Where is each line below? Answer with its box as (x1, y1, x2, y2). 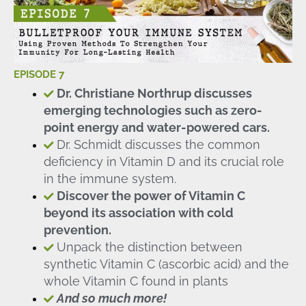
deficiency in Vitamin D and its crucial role (43, 154, 284, 169)
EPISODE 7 (14, 68, 64, 81)
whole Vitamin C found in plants (43, 274, 228, 289)
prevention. (43, 223, 111, 238)
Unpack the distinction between (56, 240, 242, 255)
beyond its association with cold (43, 206, 234, 221)
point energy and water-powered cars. (43, 120, 270, 135)
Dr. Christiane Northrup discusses (56, 86, 252, 101)
